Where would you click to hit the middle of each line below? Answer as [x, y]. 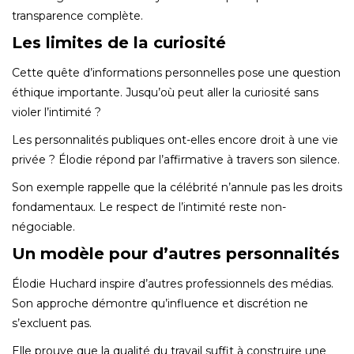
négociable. [43, 226]
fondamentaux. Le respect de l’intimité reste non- [149, 207]
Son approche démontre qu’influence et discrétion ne [160, 303]
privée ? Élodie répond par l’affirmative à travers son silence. [176, 159]
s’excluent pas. [52, 323]
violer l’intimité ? [56, 112]
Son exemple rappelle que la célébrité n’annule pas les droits [177, 187]
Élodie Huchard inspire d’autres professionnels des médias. [173, 283]
